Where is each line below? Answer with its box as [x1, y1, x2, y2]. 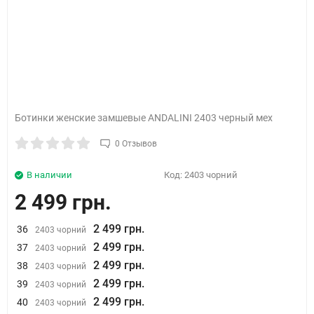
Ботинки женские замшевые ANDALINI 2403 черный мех [15, 112, 273, 123]
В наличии [27, 170, 72, 180]
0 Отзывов [115, 139, 157, 149]
